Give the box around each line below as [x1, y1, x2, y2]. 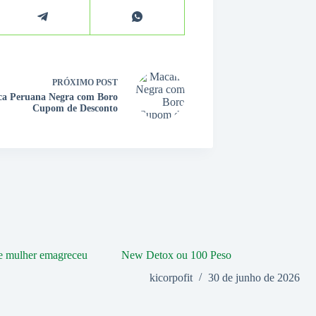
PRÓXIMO [52, 78, 96, 88]
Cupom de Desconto [32, 103, 118, 114]
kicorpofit [149, 272, 193, 284]
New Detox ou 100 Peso [121, 248, 231, 261]
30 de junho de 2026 [207, 272, 300, 284]
